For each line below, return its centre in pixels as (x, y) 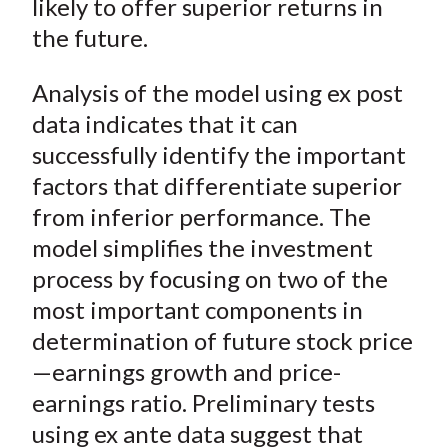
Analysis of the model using (176, 93)
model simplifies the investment (202, 248)
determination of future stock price (222, 341)
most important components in (197, 310)
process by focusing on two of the (209, 279)
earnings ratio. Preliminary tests (203, 403)
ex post (362, 93)
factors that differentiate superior (216, 186)
